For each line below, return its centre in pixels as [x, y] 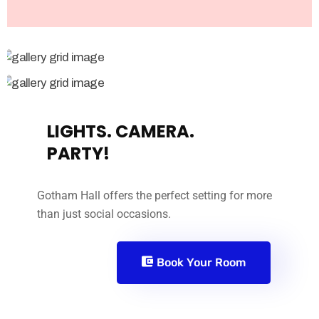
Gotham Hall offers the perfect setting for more [155, 195]
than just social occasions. [104, 214]
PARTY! [78, 153]
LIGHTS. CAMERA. [120, 131]
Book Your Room [201, 262]
